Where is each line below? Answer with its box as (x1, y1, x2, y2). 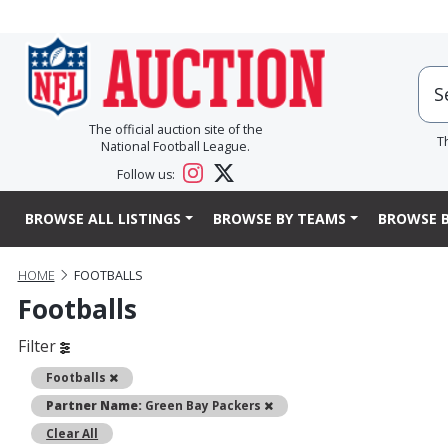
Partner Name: (46, 397, 143, 414)
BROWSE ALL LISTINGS (25, 209, 181, 229)
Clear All (46, 425, 99, 442)
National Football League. (101, 138, 250, 156)
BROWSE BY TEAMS (212, 209, 346, 229)
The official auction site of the (88, 121, 263, 139)
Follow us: (117, 166, 179, 184)
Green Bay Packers (142, 397, 265, 414)
